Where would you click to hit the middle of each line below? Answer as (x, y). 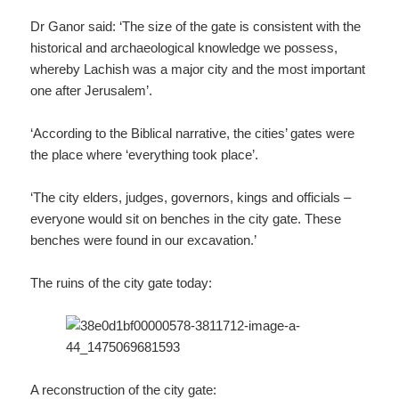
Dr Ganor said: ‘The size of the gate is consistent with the (196, 26)
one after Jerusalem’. (92, 90)
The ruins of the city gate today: (122, 282)
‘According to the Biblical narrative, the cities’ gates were (193, 133)
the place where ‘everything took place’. (145, 154)
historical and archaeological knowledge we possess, (184, 47)
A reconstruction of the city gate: (124, 389)
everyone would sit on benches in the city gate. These (186, 218)
